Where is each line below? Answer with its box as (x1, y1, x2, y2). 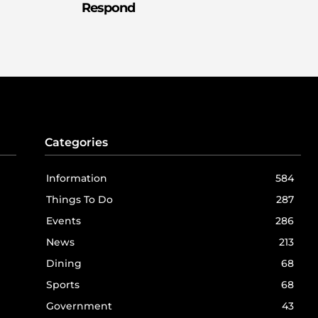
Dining (46, 257, 82, 270)
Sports (46, 278, 80, 292)
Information (46, 172, 108, 185)
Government (46, 300, 113, 313)
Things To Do (46, 193, 114, 207)
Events (46, 214, 82, 228)
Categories (45, 136, 109, 150)
